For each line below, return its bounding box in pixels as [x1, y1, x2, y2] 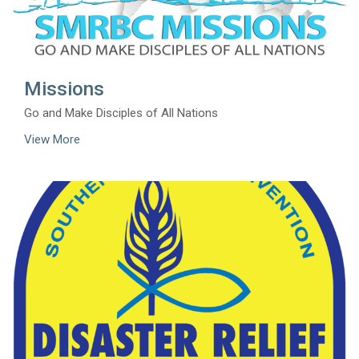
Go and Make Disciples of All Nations [24, 105, 218, 120]
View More [24, 131, 80, 147]
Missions [24, 77, 104, 100]
